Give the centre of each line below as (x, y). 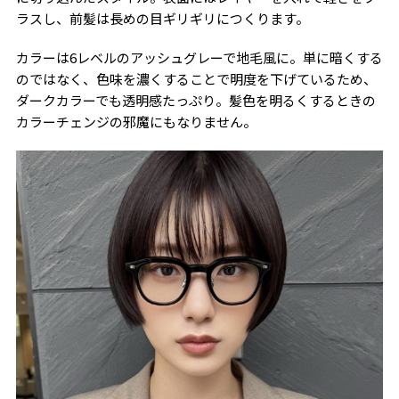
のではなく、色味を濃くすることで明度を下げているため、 (196, 78)
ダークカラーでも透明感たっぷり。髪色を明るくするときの (195, 100)
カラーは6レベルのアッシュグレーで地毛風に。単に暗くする (199, 57)
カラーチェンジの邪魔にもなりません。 (136, 121)
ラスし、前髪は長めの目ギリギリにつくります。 (162, 18)
